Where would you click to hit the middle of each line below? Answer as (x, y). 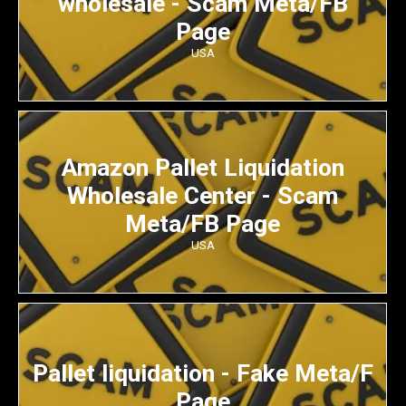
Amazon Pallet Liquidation (203, 167)
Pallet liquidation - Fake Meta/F (203, 372)
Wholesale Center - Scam (203, 195)
